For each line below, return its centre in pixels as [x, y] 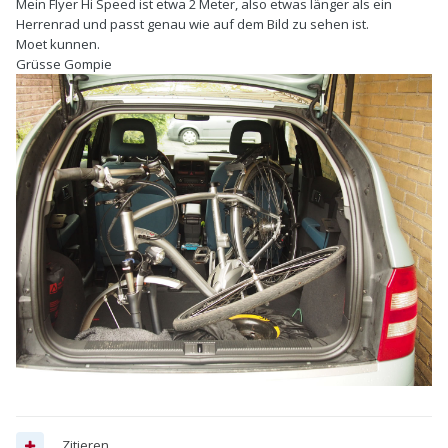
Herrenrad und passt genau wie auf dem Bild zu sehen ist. [192, 24]
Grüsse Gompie [64, 64]
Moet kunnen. [58, 44]
